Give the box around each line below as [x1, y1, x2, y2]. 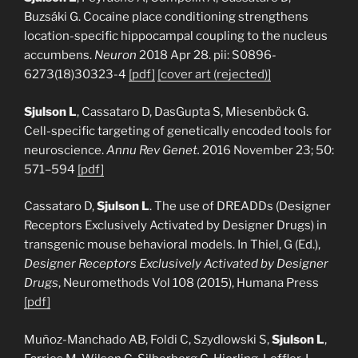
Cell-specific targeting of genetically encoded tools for [24, 123, 332, 138]
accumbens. [24, 48, 94, 62]
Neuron [94, 48, 137, 62]
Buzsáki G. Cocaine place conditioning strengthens [24, 10, 308, 24]
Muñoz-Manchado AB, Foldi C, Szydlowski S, [24, 332, 272, 347]
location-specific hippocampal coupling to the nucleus [24, 29, 328, 43]
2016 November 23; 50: [200, 142, 334, 157]
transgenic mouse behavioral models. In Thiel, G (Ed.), [24, 237, 320, 252]
